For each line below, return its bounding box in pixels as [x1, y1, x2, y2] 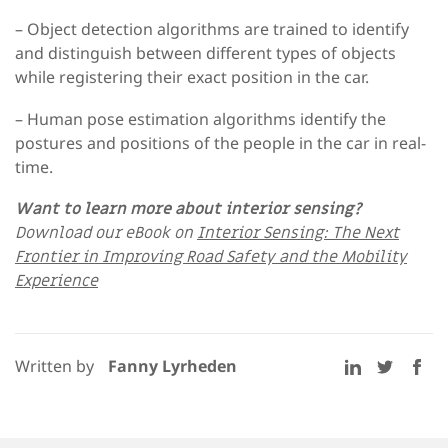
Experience [15, 269, 98, 292]
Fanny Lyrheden [108, 354, 237, 377]
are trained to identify [244, 17, 409, 40]
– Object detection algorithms [15, 17, 244, 40]
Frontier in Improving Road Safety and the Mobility [15, 245, 407, 268]
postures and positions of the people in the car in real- [15, 131, 426, 154]
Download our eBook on [15, 221, 197, 244]
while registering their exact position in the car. [15, 65, 369, 88]
